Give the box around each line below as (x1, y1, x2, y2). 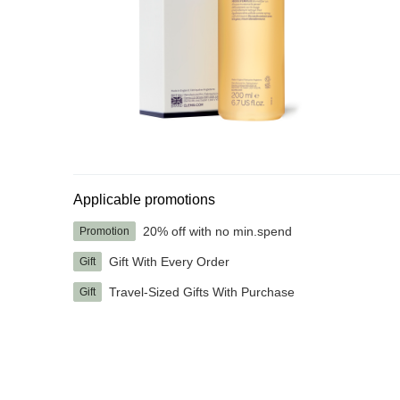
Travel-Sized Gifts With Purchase (109, 284, 295, 299)
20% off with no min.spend (143, 223, 292, 238)
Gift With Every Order (109, 254, 229, 269)
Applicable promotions (73, 192, 215, 207)
